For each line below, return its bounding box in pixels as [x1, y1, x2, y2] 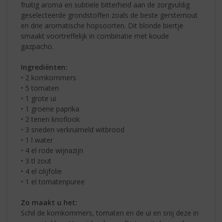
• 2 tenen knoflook [21, 114, 80, 124]
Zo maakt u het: [21, 197, 78, 207]
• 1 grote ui [21, 93, 56, 103]
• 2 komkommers [21, 72, 77, 82]
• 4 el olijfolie [21, 166, 62, 176]
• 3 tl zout [21, 156, 52, 166]
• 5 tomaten [21, 83, 59, 93]
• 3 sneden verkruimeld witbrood [21, 124, 125, 134]
